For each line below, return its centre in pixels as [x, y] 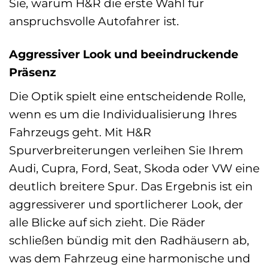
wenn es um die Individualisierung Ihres [123, 114]
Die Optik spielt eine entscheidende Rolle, [127, 96]
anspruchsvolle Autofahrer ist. [94, 21]
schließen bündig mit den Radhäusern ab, [129, 240]
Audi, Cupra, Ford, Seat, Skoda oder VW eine [134, 168]
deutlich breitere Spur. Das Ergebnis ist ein [131, 186]
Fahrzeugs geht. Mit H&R [80, 132]
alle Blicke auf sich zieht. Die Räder [107, 222]
